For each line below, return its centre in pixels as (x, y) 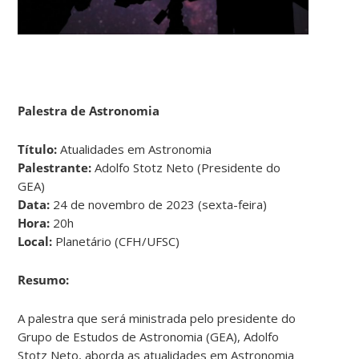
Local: (35, 241)
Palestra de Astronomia (91, 110)
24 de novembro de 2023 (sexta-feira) (159, 204)
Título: (38, 149)
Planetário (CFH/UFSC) (116, 241)
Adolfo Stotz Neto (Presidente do (186, 167)
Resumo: (44, 279)
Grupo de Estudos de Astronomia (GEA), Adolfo (149, 336)
